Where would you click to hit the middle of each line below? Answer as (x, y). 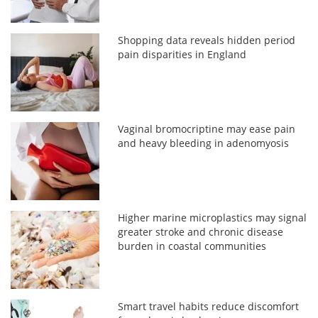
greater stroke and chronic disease (201, 231)
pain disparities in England (182, 54)
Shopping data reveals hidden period (207, 40)
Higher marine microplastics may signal (213, 217)
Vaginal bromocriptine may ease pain (207, 128)
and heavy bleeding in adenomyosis (204, 143)
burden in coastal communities (192, 246)
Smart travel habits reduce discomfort (209, 306)
